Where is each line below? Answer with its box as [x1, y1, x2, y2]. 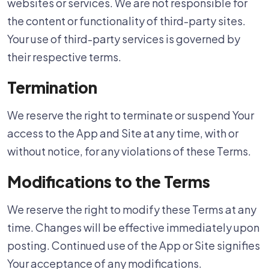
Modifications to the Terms [7, 172, 210, 192]
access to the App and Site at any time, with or [7, 126, 238, 140]
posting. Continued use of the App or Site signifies [7, 238, 260, 252]
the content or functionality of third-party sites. [7, 14, 246, 28]
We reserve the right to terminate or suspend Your [7, 108, 254, 122]
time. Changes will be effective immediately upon [7, 220, 259, 234]
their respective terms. [7, 50, 121, 64]
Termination [7, 77, 97, 97]
